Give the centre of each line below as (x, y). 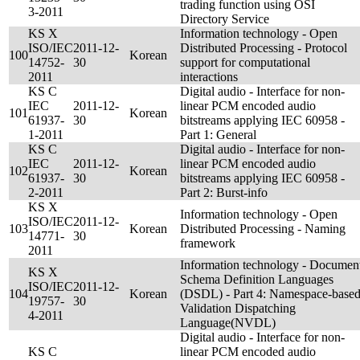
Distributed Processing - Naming (263, 229)
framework (208, 243)
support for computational (245, 62)
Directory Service (225, 19)
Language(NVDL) (228, 323)
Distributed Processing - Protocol (264, 48)
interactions (209, 77)
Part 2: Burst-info (224, 192)
